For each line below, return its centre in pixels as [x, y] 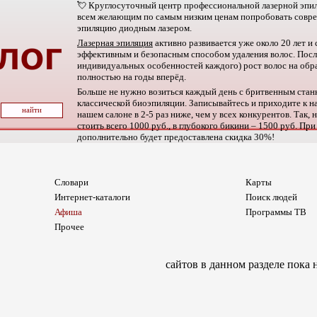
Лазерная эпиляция [115, 43]
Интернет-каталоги [92, 197]
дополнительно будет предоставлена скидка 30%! [176, 137]
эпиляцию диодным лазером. [134, 28]
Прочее [69, 227]
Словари [71, 182]
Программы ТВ [276, 212]
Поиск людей [271, 197]
